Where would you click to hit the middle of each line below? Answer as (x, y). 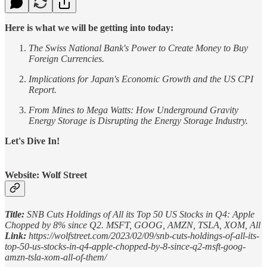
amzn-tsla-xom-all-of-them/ (56, 257)
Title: (15, 215)
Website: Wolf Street (46, 175)
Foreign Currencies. (66, 58)
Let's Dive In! (32, 141)
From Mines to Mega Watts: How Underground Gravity (133, 110)
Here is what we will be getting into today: (89, 27)
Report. (43, 89)
